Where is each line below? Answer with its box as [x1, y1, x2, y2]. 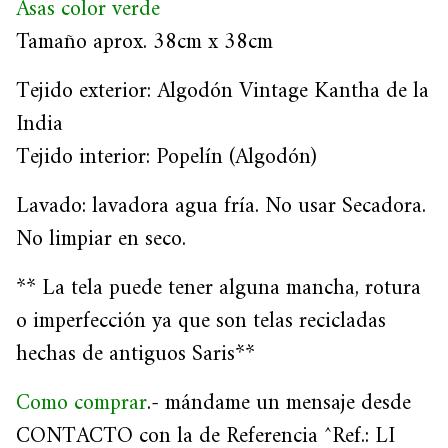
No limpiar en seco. [16, 220, 186, 259]
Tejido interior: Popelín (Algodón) [16, 138, 317, 177]
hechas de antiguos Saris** [16, 335, 255, 374]
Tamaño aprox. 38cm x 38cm [16, 23, 273, 62]
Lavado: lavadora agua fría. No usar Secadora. [16, 187, 426, 226]
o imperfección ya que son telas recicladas [16, 302, 386, 341]
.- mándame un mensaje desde [147, 384, 411, 423]
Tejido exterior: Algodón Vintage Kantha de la [16, 72, 429, 111]
